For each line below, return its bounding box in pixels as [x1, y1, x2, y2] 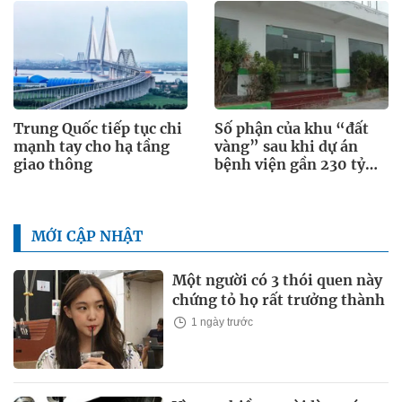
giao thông [13, 155, 92, 174]
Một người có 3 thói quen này [172, 271, 383, 290]
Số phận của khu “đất [214, 119, 369, 138]
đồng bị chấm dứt [214, 173, 340, 192]
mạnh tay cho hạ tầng [13, 137, 170, 156]
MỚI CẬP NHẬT [31, 226, 143, 245]
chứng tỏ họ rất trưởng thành [172, 291, 386, 310]
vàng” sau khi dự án [214, 137, 358, 156]
